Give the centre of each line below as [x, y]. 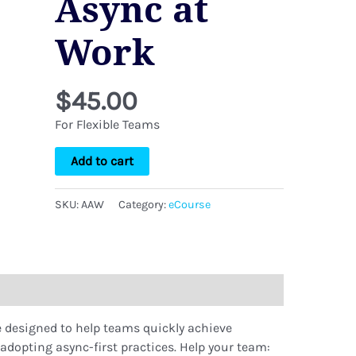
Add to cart [103, 161]
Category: [144, 204]
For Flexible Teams [108, 125]
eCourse [190, 204]
